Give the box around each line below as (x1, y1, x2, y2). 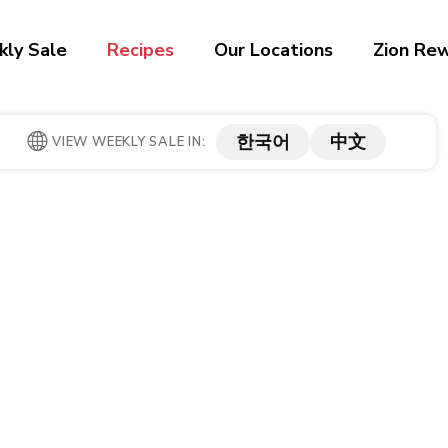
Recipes (107, 38, 175, 62)
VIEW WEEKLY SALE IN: (52, 133, 206, 151)
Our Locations (214, 38, 334, 62)
